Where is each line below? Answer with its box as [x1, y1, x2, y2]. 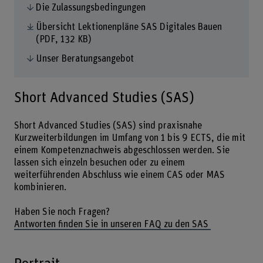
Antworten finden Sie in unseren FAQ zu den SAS [14, 220, 211, 230]
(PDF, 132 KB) [36, 35, 92, 44]
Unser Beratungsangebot [35, 54, 134, 64]
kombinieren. [14, 182, 66, 192]
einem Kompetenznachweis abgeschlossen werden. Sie [14, 145, 230, 155]
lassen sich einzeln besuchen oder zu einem [14, 157, 185, 167]
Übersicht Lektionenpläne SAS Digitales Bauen [35, 22, 222, 32]
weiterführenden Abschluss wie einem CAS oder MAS [14, 170, 225, 180]
